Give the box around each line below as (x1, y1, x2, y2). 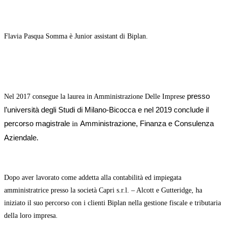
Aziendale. (4, 133, 39, 142)
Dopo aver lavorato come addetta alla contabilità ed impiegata (4, 173, 181, 181)
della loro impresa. (4, 211, 60, 219)
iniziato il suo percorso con (4, 199, 82, 207)
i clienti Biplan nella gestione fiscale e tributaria (82, 199, 221, 207)
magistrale (33, 119, 70, 128)
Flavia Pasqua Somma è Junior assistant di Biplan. (4, 32, 148, 40)
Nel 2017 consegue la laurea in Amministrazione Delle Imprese (4, 92, 187, 100)
